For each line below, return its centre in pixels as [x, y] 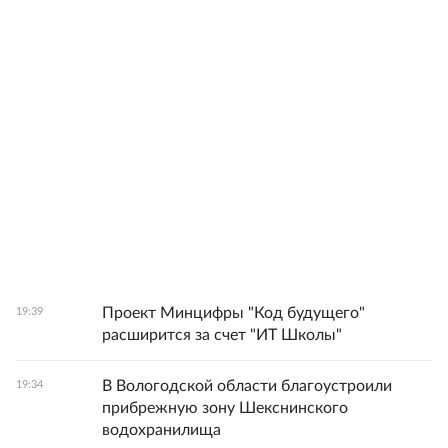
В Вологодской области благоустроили [247, 386]
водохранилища [161, 430]
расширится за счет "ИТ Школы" [222, 335]
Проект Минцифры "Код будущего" [233, 313]
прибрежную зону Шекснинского [225, 408]
